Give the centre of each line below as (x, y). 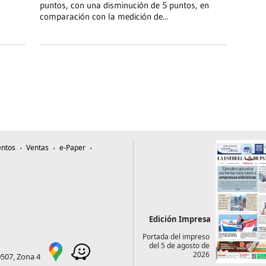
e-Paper (72, 148)
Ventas (37, 148)
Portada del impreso (176, 237)
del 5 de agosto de (179, 246)
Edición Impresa (180, 219)
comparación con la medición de (101, 17)
